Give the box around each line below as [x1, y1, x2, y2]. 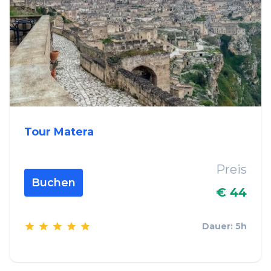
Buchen [31, 175, 76, 189]
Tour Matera [24, 125, 94, 139]
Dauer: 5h [202, 221, 247, 232]
